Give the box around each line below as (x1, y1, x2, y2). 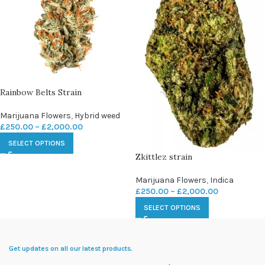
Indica (210, 174, 234, 185)
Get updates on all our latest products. (9, 244, 132, 253)
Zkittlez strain (135, 151, 192, 162)
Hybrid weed (75, 111, 120, 121)
